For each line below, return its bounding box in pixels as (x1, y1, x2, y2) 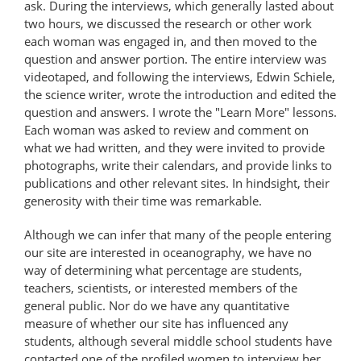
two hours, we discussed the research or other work (24, 15, 312, 31)
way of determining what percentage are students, (24, 261, 302, 278)
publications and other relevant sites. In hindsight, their (24, 174, 330, 191)
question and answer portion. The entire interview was (24, 50, 326, 67)
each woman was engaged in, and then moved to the (24, 32, 317, 49)
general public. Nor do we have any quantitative (24, 297, 289, 313)
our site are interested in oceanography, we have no (24, 243, 312, 260)
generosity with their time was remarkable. (24, 192, 262, 209)
